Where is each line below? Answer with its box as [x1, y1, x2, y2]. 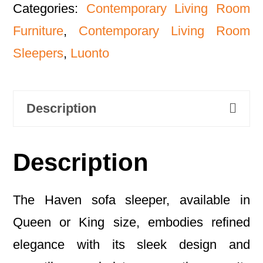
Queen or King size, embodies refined [13, 214, 250, 230]
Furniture [13, 23, 64, 38]
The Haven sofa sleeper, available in [13, 192, 250, 207]
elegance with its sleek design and [13, 237, 250, 252]
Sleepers [13, 45, 64, 60]
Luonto [70, 45, 110, 60]
